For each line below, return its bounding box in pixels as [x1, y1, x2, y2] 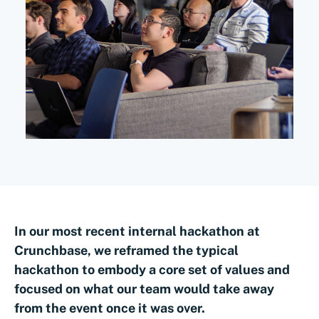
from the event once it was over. [14, 300, 205, 315]
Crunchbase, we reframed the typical [14, 243, 239, 258]
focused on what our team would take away [14, 281, 274, 296]
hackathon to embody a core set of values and [14, 262, 290, 277]
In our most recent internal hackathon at [14, 224, 260, 239]
